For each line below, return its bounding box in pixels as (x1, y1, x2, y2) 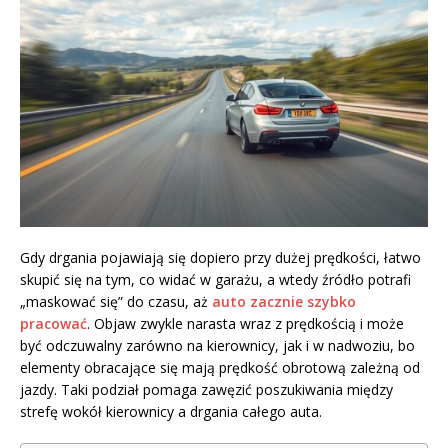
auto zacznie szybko (212, 291, 356, 311)
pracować (20, 313, 87, 333)
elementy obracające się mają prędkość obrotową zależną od (20, 357, 420, 377)
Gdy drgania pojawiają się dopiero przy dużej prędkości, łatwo (20, 247, 421, 267)
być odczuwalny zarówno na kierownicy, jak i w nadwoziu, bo (20, 335, 415, 355)
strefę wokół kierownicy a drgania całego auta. (20, 401, 322, 421)
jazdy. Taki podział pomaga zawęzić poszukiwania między (20, 379, 393, 399)
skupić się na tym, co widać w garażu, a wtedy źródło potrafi (20, 269, 411, 289)
